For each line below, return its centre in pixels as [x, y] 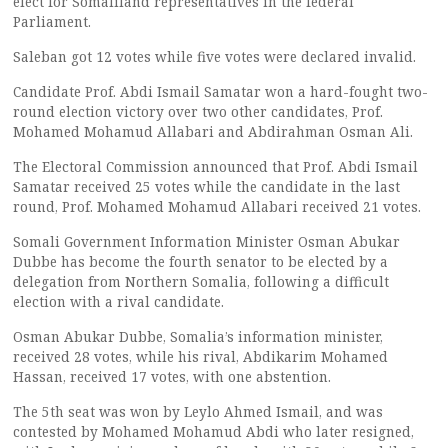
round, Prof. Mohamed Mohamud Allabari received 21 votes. [217, 206]
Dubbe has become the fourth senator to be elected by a [200, 261]
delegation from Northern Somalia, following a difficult [201, 281]
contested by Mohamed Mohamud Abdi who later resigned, [213, 431]
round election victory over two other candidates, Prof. [198, 111]
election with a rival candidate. [118, 301]
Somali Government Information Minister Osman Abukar [206, 241]
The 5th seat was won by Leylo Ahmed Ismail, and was [198, 411]
